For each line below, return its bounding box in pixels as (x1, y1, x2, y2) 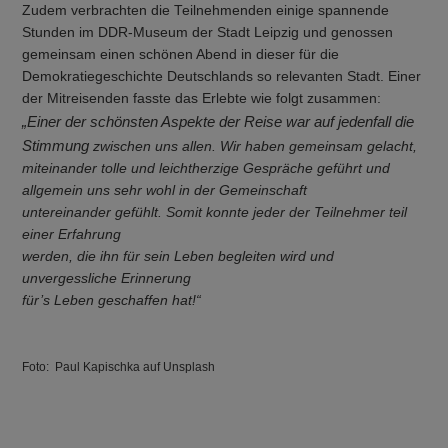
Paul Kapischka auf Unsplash (52, 360, 216, 375)
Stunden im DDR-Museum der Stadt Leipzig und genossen (22, 25, 394, 41)
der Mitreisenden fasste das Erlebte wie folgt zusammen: (22, 91, 386, 107)
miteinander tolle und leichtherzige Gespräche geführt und (22, 161, 391, 177)
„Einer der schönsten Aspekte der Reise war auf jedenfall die (22, 114, 415, 131)
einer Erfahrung (22, 227, 122, 243)
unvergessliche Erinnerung (22, 271, 192, 287)
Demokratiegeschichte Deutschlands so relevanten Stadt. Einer (22, 69, 422, 85)
